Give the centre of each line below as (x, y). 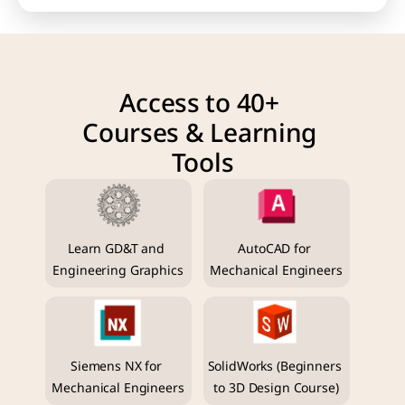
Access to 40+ (199, 104)
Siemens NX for (117, 366)
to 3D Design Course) (276, 388)
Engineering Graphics (118, 271)
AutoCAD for (274, 249)
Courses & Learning (200, 134)
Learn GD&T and (117, 249)
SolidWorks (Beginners (274, 366)
